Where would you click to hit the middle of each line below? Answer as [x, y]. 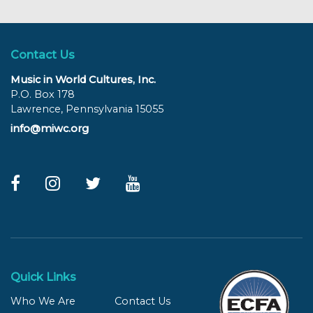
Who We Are [43, 301]
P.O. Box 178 [43, 94]
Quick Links [43, 277]
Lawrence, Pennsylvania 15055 [87, 109]
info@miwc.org [50, 129]
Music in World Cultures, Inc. [83, 79]
